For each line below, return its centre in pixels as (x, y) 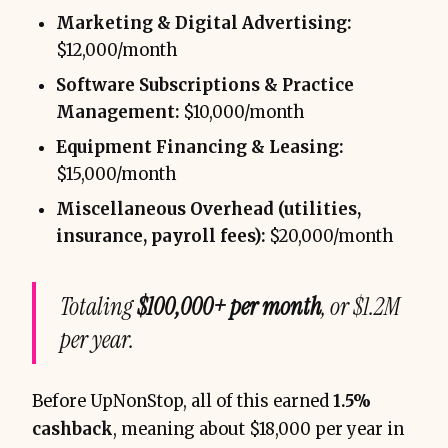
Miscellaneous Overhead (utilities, (208, 209)
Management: (117, 112)
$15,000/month (116, 174)
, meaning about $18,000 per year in (258, 429)
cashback (72, 429)
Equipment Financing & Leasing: (199, 147)
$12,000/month (116, 50)
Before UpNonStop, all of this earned (182, 401)
